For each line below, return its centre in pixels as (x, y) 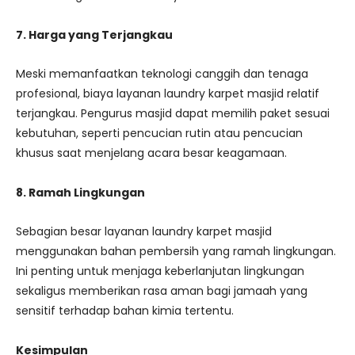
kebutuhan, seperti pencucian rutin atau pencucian (159, 134)
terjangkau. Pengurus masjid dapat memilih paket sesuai (173, 114)
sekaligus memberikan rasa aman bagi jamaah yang (162, 291)
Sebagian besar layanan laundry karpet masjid (144, 232)
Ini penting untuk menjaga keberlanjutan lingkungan (160, 271)
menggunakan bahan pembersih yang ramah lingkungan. (176, 252)
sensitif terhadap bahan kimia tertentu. (125, 311)
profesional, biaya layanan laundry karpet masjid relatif (168, 94)
